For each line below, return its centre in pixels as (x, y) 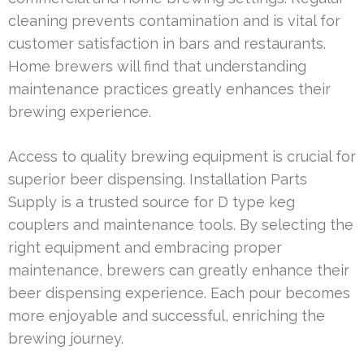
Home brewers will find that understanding (157, 66)
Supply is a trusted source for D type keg (152, 201)
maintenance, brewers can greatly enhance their (179, 270)
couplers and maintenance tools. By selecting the (181, 224)
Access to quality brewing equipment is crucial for (182, 156)
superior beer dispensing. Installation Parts (158, 179)
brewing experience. (80, 111)
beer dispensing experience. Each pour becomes (179, 292)
